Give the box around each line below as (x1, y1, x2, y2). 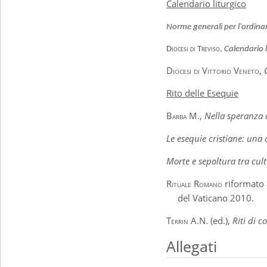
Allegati (166, 237, 217, 256)
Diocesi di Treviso (166, 45, 221, 54)
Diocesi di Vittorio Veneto (166, 64, 260, 76)
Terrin (166, 215, 189, 226)
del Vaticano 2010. (178, 192, 254, 204)
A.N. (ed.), (188, 215, 233, 226)
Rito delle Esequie (166, 87, 239, 99)
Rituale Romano (166, 178, 225, 190)
